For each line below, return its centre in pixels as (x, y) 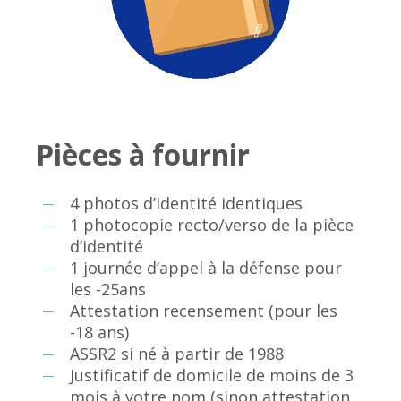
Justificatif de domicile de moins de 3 (212, 375)
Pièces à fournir (143, 154)
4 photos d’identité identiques (187, 203)
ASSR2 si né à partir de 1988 (177, 353)
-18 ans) (100, 332)
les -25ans (108, 289)
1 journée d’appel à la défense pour (206, 267)
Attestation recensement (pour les (204, 310)
